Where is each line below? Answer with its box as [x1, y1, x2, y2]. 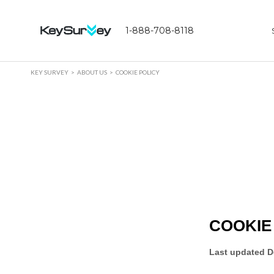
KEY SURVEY [31, 68, 68, 76]
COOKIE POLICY [116, 68, 160, 76]
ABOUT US [77, 68, 107, 76]
